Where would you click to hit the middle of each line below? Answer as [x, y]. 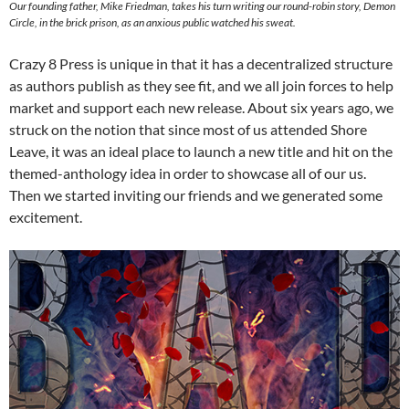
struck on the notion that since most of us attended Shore [188, 129]
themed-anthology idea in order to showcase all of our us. [188, 173]
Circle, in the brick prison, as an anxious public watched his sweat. [152, 22]
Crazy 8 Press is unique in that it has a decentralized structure [201, 63]
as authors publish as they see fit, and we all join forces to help [201, 85]
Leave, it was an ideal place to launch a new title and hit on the [201, 151]
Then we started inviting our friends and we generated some [196, 194]
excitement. [46, 216]
